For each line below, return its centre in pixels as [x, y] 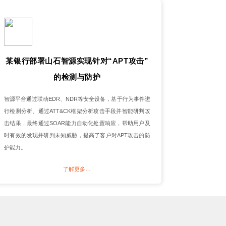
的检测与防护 [77, 77]
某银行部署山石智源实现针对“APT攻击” [77, 61]
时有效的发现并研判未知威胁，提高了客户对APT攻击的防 [77, 135]
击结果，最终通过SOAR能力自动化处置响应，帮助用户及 [77, 123]
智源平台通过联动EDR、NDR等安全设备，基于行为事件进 [77, 99]
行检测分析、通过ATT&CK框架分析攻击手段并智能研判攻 [77, 111]
